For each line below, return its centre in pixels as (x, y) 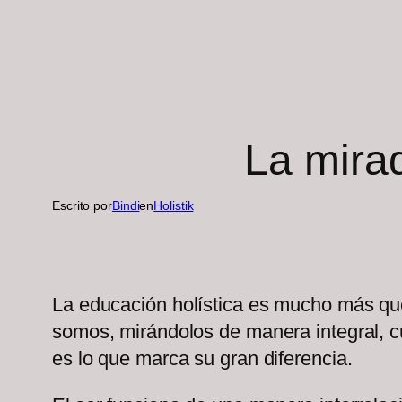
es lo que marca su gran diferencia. (202, 358)
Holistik (174, 205)
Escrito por (82, 205)
